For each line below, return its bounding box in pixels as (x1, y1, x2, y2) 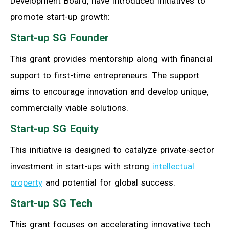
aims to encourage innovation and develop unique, (10, 86, 208, 97)
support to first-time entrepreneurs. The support (10, 70, 199, 80)
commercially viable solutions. (10, 102, 128, 113)
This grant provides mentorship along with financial (10, 53, 213, 64)
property (10, 177, 42, 188)
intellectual (152, 161, 194, 171)
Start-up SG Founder (10, 31, 109, 44)
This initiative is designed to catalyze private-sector (10, 144, 214, 155)
